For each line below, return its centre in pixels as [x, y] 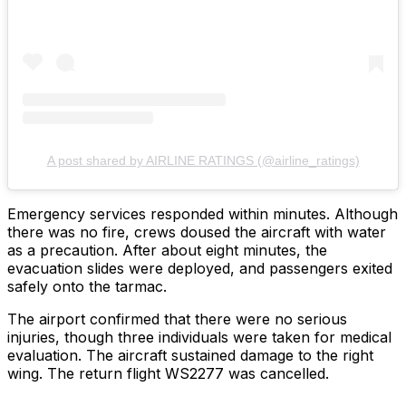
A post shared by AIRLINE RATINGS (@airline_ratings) [203, 161]
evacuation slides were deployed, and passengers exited [200, 269]
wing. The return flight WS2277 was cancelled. [168, 374]
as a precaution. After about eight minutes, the [167, 251]
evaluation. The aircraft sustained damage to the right [190, 356]
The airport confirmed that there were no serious [177, 319]
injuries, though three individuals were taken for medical [199, 338]
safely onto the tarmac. [87, 287]
